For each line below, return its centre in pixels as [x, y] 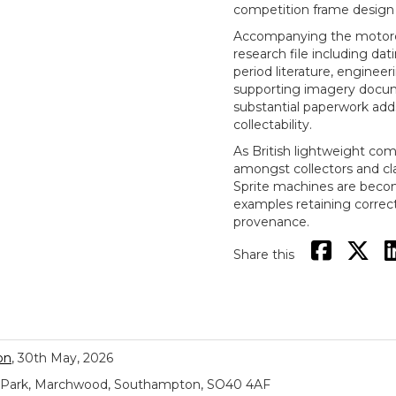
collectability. [273, 125]
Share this [264, 255]
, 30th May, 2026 [62, 358]
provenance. [271, 222]
